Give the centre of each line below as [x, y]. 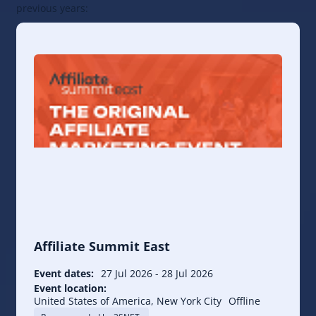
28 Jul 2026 [187, 274]
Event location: [70, 288]
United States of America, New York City [128, 301]
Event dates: [64, 274]
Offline [244, 301]
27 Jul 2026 [127, 274]
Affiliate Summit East [102, 247]
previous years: [52, 8]
